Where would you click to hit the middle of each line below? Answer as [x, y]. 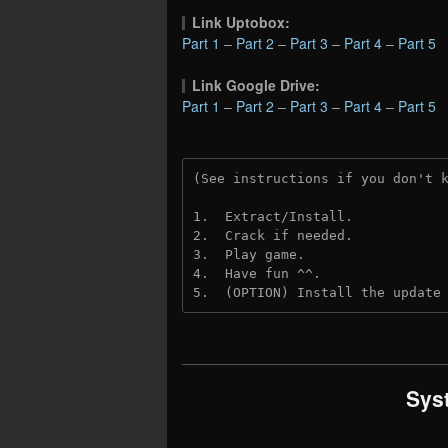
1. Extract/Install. [273, 216]
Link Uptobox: [241, 21]
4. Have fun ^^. [257, 273]
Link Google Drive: [256, 84]
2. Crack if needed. [277, 235]
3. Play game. [249, 254]
